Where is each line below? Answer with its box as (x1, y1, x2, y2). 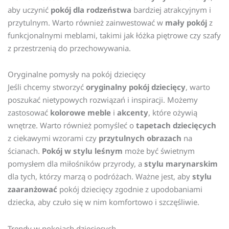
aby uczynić (8, 5, 51, 15)
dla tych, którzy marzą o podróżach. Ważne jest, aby (8, 171, 192, 182)
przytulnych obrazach (99, 133, 181, 144)
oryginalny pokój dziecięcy (86, 82, 186, 93)
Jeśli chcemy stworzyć (8, 82, 86, 93)
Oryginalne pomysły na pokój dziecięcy (8, 69, 146, 80)
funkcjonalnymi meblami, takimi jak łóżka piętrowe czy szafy (8, 30, 221, 41)
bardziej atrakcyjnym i (131, 5, 211, 15)
